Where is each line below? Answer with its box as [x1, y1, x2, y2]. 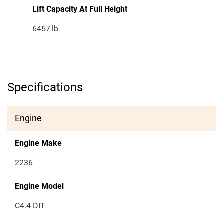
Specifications [7, 80, 83, 95]
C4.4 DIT [15, 201, 45, 211]
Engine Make [15, 138, 62, 148]
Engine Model [15, 181, 64, 191]
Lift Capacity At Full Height [32, 4, 127, 14]
